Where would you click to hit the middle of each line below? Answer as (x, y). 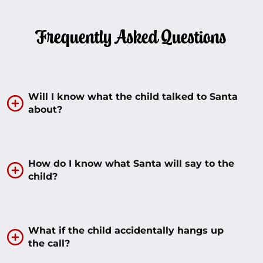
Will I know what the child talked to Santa (133, 96)
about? (45, 109)
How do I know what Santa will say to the (131, 163)
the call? (49, 243)
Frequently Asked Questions (131, 37)
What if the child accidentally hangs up (126, 230)
